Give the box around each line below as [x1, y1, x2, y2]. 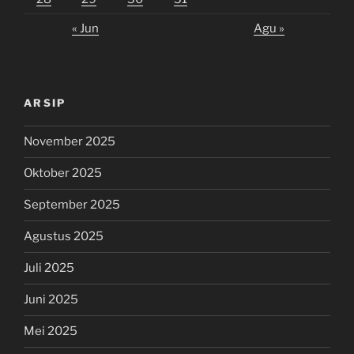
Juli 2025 [24, 261, 74, 276]
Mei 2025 [24, 324, 77, 339]
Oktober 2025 [24, 166, 102, 181]
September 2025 [24, 198, 120, 213]
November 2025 [24, 134, 115, 149]
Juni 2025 [24, 292, 78, 307]
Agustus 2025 [24, 229, 104, 244]
